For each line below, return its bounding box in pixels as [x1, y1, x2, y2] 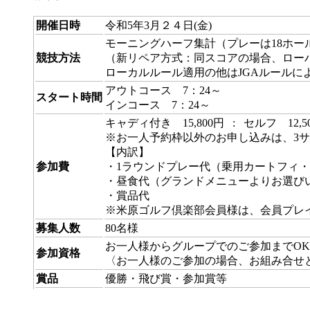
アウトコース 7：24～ [105, 84, 221, 97]
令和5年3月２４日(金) [105, 19, 212, 32]
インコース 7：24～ [105, 99, 210, 111]
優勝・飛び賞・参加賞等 [105, 273, 227, 285]
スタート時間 [36, 91, 102, 104]
